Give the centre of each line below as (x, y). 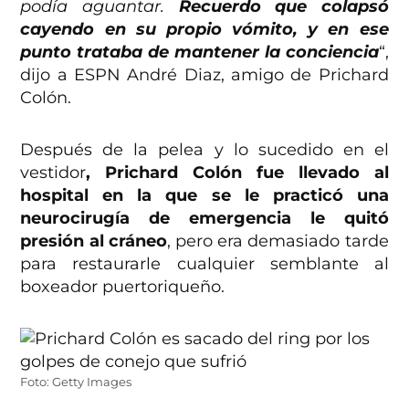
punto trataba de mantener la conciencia (199, 52)
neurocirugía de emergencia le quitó (204, 219)
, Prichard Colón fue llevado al (237, 173)
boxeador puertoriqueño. (123, 287)
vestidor (53, 173)
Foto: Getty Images (76, 383)
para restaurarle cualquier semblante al (204, 264)
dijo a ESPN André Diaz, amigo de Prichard (204, 75)
